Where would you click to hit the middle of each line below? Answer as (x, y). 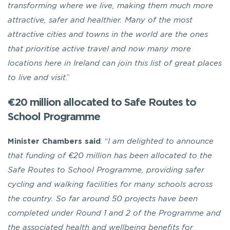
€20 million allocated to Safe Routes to (102, 102)
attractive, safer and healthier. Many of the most (100, 20)
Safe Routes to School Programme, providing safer (106, 170)
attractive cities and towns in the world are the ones (108, 35)
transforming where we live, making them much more (110, 6)
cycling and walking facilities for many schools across (110, 185)
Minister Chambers (45, 141)
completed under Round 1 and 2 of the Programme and (114, 213)
